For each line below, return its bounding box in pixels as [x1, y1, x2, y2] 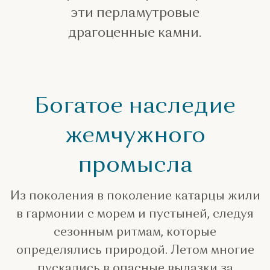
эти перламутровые [70, 3, 199, 20]
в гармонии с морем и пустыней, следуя [16, 206, 254, 221]
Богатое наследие [34, 90, 236, 119]
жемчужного [64, 120, 206, 148]
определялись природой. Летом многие [16, 242, 254, 257]
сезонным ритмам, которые [54, 224, 216, 239]
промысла [77, 149, 193, 178]
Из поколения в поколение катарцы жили [10, 188, 260, 203]
